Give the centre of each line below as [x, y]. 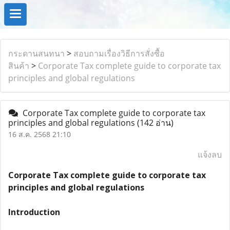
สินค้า [19, 66]
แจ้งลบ [210, 155]
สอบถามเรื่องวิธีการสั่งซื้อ [119, 53]
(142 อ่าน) [155, 123]
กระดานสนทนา [36, 53]
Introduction [34, 212]
